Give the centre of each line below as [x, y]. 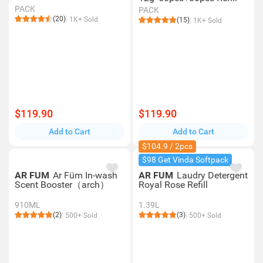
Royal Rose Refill [173, 185]
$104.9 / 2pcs [167, 146]
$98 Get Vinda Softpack [185, 160]
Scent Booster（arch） [62, 185]
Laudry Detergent [212, 175]
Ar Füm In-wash [85, 175]
